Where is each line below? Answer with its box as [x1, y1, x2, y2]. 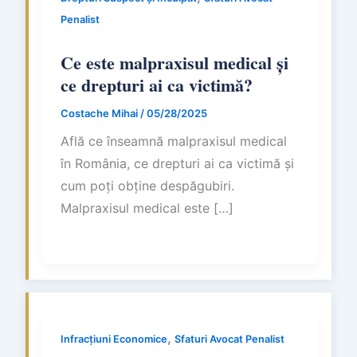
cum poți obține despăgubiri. [61, 177, 234, 194]
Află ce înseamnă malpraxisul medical [61, 132, 287, 149]
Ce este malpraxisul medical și [61, 49, 288, 76]
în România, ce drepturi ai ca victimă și [61, 155, 294, 171]
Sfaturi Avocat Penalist [175, 332, 284, 345]
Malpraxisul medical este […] [61, 199, 233, 216]
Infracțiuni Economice [61, 332, 167, 345]
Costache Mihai [61, 107, 140, 120]
